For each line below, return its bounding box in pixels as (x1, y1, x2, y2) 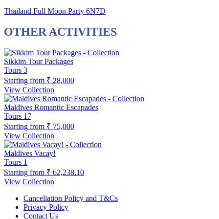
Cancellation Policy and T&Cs (23, 194, 118, 202)
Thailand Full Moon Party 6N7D (4, 6, 106, 15)
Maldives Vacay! (4, 149, 56, 157)
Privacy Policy (23, 202, 68, 211)
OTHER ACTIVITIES (4, 25, 117, 38)
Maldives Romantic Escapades (4, 103, 98, 111)
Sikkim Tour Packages (4, 57, 73, 66)
